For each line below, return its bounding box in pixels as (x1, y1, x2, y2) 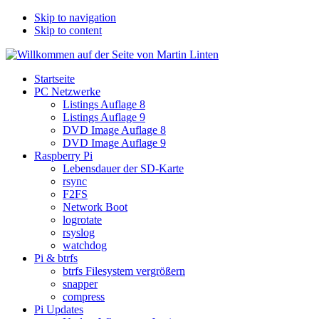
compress (63, 291, 105, 303)
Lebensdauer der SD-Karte (63, 162, 184, 174)
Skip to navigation (34, 11, 116, 23)
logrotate (63, 214, 102, 226)
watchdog (63, 239, 107, 251)
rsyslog (63, 226, 95, 239)
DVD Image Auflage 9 (63, 137, 166, 149)
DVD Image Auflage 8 (63, 124, 166, 136)
